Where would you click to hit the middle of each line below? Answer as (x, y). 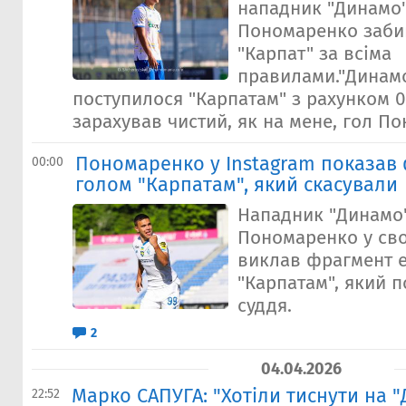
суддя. (265, 306)
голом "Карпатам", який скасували (237, 185)
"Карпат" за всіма (314, 54)
